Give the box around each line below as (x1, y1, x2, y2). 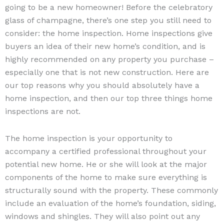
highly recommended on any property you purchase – (5, 54, 214, 64)
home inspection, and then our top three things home (5, 93, 212, 103)
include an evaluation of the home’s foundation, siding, (5, 198, 216, 208)
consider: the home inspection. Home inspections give (5, 28, 212, 38)
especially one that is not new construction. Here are (5, 67, 209, 77)
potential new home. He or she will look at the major (5, 159, 207, 169)
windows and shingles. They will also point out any (5, 211, 200, 221)
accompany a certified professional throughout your (5, 146, 206, 156)
